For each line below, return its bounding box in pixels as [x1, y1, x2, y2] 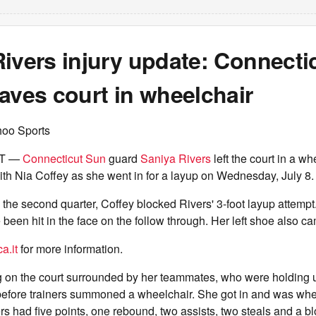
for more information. [18, 241, 123, 257]
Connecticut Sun [23, 150, 106, 166]
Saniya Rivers [140, 150, 211, 166]
